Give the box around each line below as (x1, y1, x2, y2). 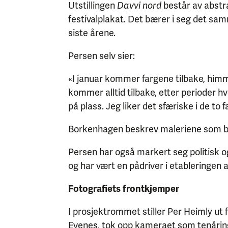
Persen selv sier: (68, 50, 135, 62)
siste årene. (68, 27, 116, 39)
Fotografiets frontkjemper (68, 183, 180, 194)
